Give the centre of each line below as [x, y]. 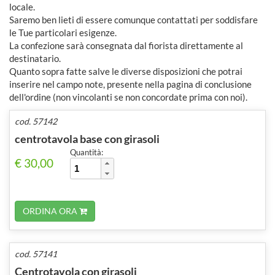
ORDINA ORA [51, 211]
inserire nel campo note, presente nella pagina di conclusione [130, 84]
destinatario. [35, 58]
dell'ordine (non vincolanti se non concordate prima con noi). [128, 97]
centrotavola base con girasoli [87, 138]
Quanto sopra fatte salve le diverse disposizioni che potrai [126, 71]
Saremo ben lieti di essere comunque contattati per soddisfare [134, 19]
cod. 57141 [36, 254]
